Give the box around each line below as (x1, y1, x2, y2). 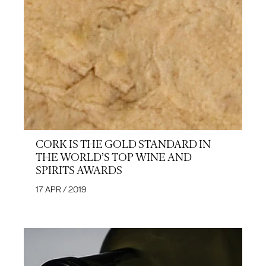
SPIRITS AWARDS (36, 164, 122, 178)
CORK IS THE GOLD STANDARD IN (36, 138, 211, 151)
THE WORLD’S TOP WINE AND (36, 151, 192, 164)
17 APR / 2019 (36, 184, 87, 195)
